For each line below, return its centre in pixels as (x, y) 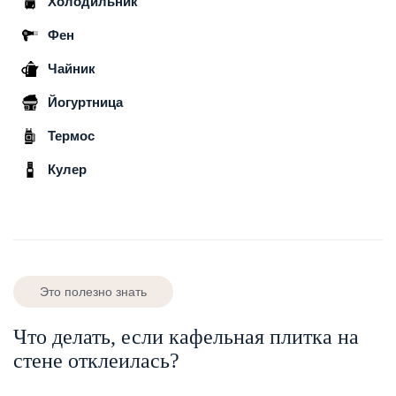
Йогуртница (85, 102)
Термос (71, 135)
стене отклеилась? (96, 360)
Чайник (72, 68)
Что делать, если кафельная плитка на (186, 336)
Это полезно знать (93, 291)
